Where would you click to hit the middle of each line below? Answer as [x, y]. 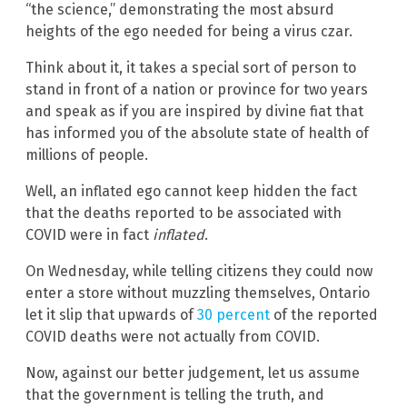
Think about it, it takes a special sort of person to [191, 67]
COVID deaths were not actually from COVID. [173, 336]
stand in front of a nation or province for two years [197, 89]
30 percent [233, 314]
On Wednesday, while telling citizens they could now [199, 271]
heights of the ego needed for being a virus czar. [189, 31]
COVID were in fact [89, 234]
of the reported [324, 314]
